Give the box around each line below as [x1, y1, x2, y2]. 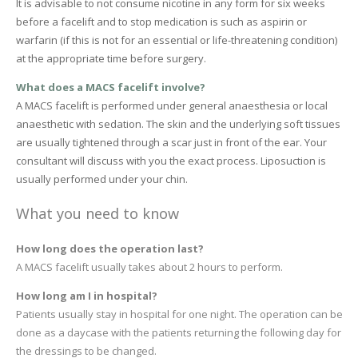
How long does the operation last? [15, 241, 204, 256]
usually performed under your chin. [15, 171, 188, 186]
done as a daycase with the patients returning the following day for [15, 324, 341, 340]
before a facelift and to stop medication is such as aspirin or [15, 14, 307, 29]
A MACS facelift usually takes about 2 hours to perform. [15, 259, 283, 274]
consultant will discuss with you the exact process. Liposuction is [15, 153, 326, 168]
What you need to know [15, 204, 179, 223]
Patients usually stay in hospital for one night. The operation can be [15, 306, 343, 321]
